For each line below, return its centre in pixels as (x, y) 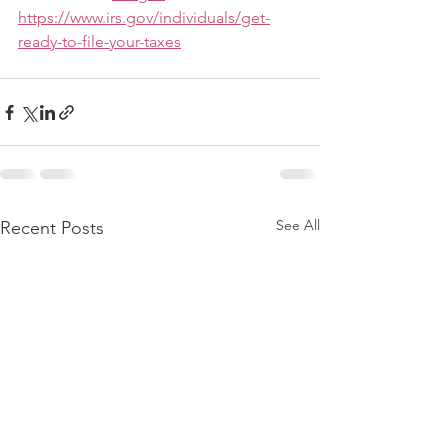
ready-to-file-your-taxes (99, 41)
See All (298, 225)
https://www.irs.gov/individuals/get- (144, 17)
